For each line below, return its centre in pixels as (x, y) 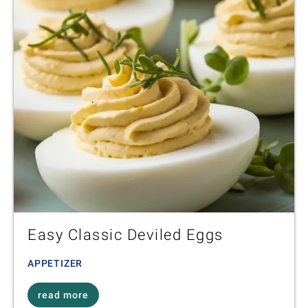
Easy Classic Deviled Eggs (125, 235)
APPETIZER (55, 264)
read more (63, 295)
